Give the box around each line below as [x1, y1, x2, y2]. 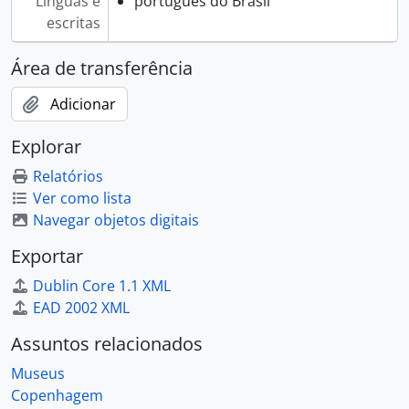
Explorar [11, 134, 81, 159]
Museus [11, 363, 65, 383]
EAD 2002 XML [33, 298, 130, 318]
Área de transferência [11, 56, 193, 80]
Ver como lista [33, 188, 131, 208]
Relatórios [33, 166, 103, 186]
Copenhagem [11, 385, 103, 405]
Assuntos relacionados [11, 331, 203, 356]
